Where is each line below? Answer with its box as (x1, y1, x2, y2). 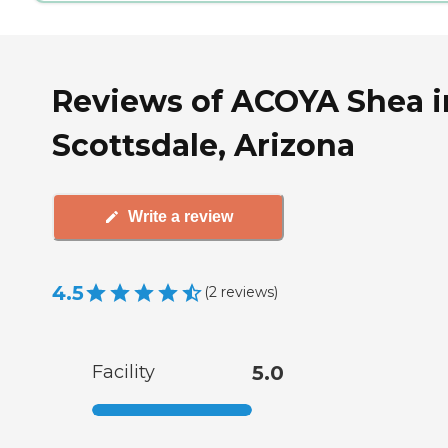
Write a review (127, 208, 233, 226)
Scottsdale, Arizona (52, 126, 355, 164)
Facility (92, 360, 155, 383)
